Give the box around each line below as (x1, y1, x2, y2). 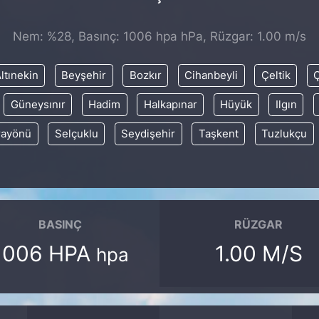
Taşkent (198, 127, 239, 141)
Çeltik (261, 69, 291, 83)
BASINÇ (38, 217, 83, 232)
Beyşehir (61, 69, 107, 83)
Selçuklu (54, 127, 98, 141)
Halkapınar (143, 98, 197, 112)
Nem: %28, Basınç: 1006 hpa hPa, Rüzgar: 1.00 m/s (13, 29, 306, 44)
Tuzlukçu (261, 127, 308, 141)
